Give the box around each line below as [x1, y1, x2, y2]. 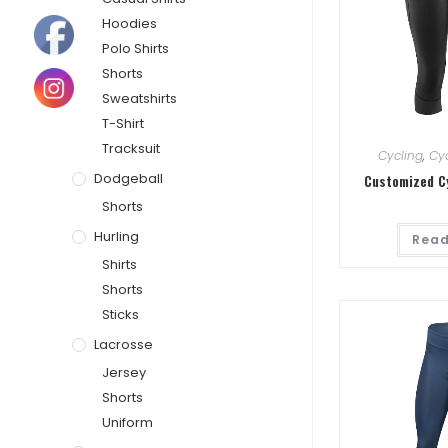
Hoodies [102, 13, 157, 33]
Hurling [94, 226, 139, 246]
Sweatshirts [102, 88, 177, 108]
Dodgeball [94, 168, 163, 188]
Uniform [102, 412, 153, 432]
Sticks [102, 304, 139, 324]
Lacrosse [94, 334, 153, 354]
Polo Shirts [102, 38, 169, 58]
